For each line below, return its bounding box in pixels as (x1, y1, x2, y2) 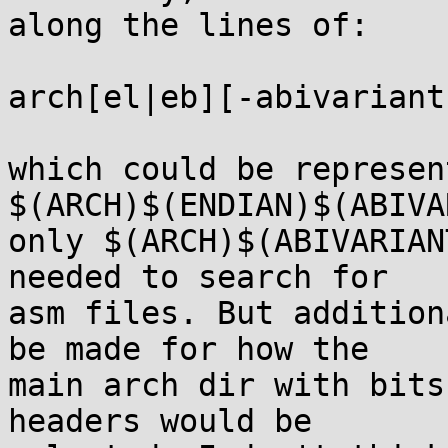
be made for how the (8, 331, 369, 367)
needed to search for (8, 259, 388, 295)
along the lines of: (8, 7, 369, 43)
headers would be (8, 403, 312, 439)
